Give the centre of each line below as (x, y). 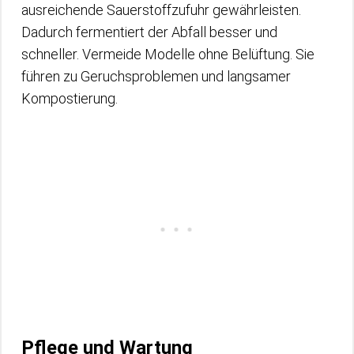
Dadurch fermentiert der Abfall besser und (149, 32)
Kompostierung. (70, 98)
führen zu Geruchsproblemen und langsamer (156, 76)
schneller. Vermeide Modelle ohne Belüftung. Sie (168, 54)
